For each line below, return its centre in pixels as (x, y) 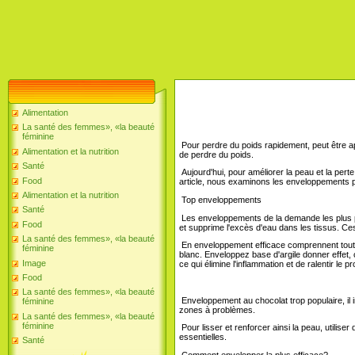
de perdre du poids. (216, 154)
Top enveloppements (220, 199)
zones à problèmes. (217, 309)
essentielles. (203, 337)
